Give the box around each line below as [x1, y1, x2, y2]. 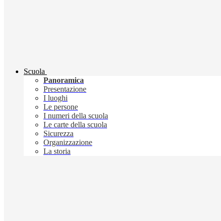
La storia [43, 147, 71, 156]
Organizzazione [43, 138, 92, 147]
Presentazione [43, 85, 86, 94]
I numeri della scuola [43, 111, 108, 120]
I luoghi [43, 94, 68, 103]
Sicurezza [43, 129, 74, 138]
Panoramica [43, 76, 84, 85]
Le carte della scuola [43, 120, 107, 129]
